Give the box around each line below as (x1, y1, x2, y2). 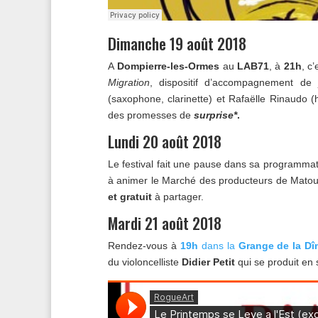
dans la (197, 240, 238, 252)
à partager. (152, 191, 204, 203)
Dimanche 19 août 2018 (108, 32, 246, 55)
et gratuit (108, 191, 152, 203)
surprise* (194, 109, 237, 121)
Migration (108, 77, 150, 89)
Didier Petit (182, 256, 235, 268)
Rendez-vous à (108, 240, 177, 252)
